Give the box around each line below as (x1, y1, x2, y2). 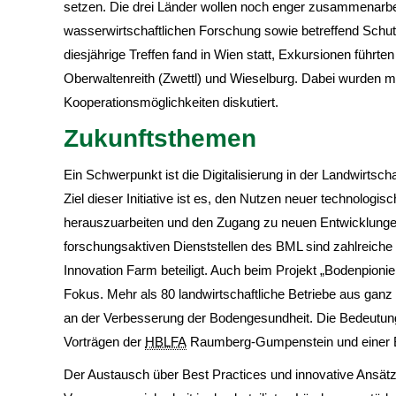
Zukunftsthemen (64, 124, 256, 152)
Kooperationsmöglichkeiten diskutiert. (64, 94, 278, 110)
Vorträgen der (64, 333, 145, 349)
